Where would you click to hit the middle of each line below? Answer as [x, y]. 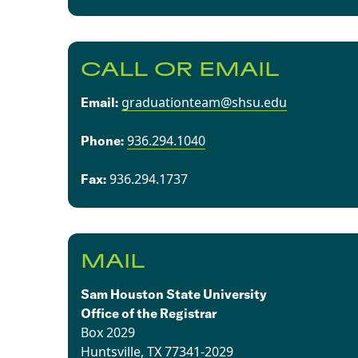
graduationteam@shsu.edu [205, 102]
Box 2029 [108, 332]
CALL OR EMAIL [180, 70]
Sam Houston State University [174, 294]
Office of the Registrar [149, 313]
